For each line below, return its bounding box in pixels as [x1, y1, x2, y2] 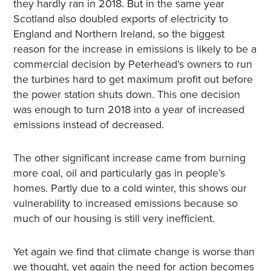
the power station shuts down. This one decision [13, 88, 240, 101]
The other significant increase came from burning [13, 151, 246, 165]
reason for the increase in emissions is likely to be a [13, 42, 256, 56]
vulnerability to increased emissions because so [13, 197, 238, 210]
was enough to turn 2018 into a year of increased [13, 103, 244, 116]
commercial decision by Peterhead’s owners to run [13, 57, 252, 71]
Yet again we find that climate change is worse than [13, 245, 255, 258]
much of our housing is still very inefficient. [13, 212, 215, 225]
